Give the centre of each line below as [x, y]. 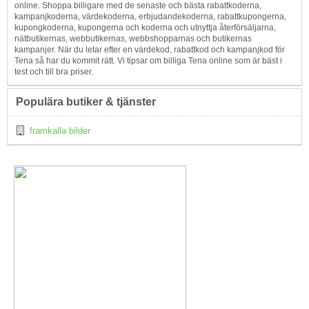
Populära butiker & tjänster [86, 101]
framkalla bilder [60, 130]
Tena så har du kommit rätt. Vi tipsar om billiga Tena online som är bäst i [148, 60]
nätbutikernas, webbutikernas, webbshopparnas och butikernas [133, 38]
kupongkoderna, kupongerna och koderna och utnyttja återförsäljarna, [145, 27]
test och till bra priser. [54, 71]
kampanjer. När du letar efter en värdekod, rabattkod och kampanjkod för [150, 49]
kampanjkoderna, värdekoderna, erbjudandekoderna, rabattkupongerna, [150, 16]
